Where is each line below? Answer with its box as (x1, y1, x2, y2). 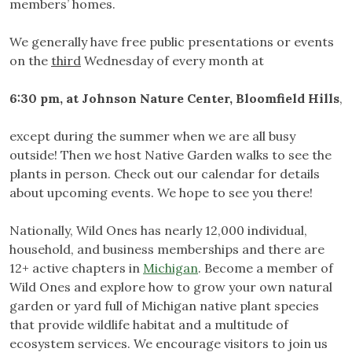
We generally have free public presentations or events (9, 34, 334, 50)
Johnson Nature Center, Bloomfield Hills (79, 90, 339, 107)
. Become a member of (198, 260, 333, 277)
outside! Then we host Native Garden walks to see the (9, 147, 332, 163)
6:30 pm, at (9, 90, 79, 107)
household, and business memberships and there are (9, 241, 324, 258)
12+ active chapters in (9, 260, 143, 277)
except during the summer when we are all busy (9, 128, 295, 145)
